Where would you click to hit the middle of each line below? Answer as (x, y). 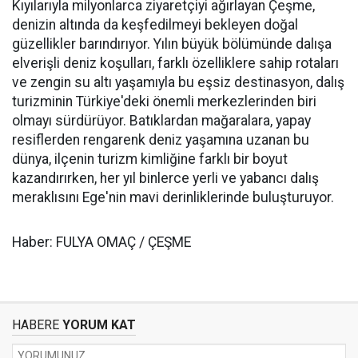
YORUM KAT (97, 324)
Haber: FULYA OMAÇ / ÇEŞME (101, 242)
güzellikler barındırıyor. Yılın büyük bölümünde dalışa (172, 44)
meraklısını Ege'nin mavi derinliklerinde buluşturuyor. (173, 197)
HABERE (36, 324)
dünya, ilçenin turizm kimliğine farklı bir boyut (150, 159)
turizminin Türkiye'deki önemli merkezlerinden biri (164, 101)
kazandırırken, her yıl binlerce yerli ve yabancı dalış (165, 178)
